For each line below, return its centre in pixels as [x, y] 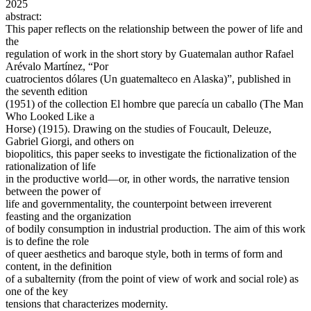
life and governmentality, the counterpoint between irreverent [138, 204]
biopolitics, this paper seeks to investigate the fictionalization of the [151, 154]
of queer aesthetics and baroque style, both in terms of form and [144, 254]
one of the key [37, 292]
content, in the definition [59, 267]
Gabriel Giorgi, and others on [70, 142]
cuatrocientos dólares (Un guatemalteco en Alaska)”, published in [148, 79]
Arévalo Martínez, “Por [57, 67]
